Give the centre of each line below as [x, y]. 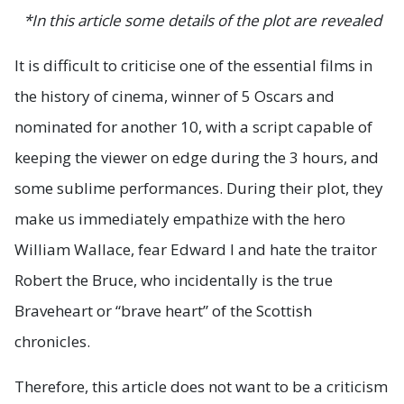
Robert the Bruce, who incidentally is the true [174, 280]
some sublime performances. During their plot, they [199, 188]
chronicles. [52, 342]
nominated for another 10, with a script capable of [193, 127]
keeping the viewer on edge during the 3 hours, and [197, 158]
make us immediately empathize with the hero [180, 219]
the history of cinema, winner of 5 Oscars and [174, 96]
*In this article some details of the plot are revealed [202, 21]
